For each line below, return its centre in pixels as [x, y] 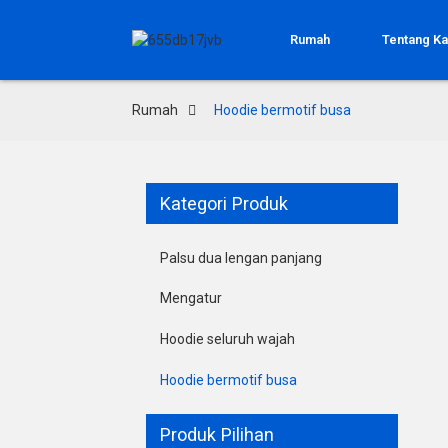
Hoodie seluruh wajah [227, 338]
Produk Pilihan [217, 435]
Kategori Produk [224, 203]
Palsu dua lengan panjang [241, 257]
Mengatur [191, 298]
